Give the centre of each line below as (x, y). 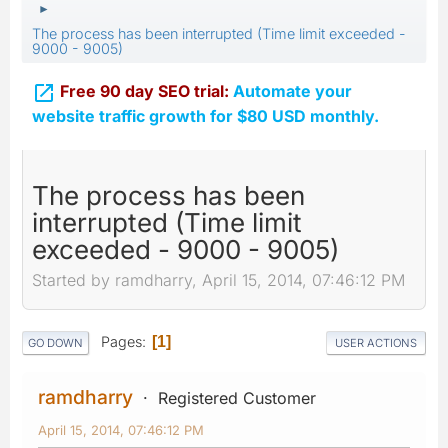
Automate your (292, 91)
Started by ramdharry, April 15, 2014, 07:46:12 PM (218, 280)
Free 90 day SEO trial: (146, 91)
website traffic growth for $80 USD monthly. (205, 115)
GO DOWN (55, 342)
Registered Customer (237, 397)
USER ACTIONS (376, 342)
